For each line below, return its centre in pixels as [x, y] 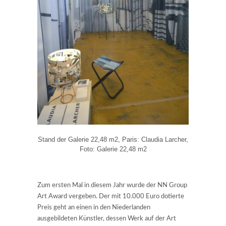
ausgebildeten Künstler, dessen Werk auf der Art [107, 218]
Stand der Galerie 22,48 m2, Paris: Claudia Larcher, [113, 139]
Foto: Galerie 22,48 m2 [113, 149]
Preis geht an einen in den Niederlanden [94, 207]
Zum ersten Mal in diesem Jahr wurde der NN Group [112, 185]
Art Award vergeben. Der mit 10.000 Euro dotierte [111, 196]
